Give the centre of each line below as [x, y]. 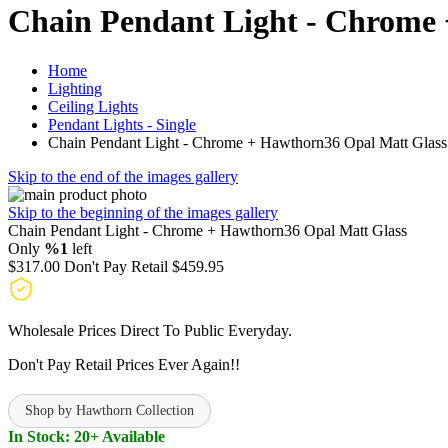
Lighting [75, 88]
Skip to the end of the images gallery [123, 176]
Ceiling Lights [93, 106]
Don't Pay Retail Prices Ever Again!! [124, 364]
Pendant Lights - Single [122, 124]
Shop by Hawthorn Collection [109, 410]
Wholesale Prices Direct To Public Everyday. [150, 330]
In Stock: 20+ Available [86, 436]
